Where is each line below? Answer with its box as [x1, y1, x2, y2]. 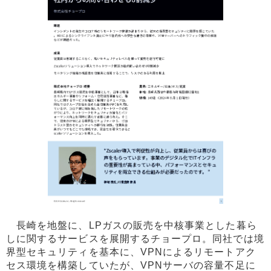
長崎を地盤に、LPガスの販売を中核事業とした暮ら [6, 220, 257, 231]
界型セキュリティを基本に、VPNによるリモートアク [6, 247, 256, 258]
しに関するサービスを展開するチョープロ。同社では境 [6, 233, 264, 244]
